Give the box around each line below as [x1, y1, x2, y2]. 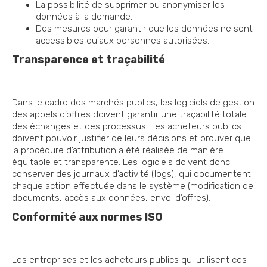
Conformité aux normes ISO [12, 210, 163, 224]
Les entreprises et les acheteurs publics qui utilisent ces [12, 254, 247, 266]
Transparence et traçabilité [12, 53, 165, 67]
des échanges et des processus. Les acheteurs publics [12, 121, 241, 132]
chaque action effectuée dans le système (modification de [12, 181, 253, 192]
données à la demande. [36, 11, 132, 23]
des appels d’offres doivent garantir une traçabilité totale [12, 109, 247, 120]
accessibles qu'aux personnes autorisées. [36, 35, 209, 46]
